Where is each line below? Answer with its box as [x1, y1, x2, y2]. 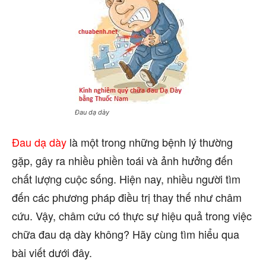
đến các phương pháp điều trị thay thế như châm [12, 189, 242, 205]
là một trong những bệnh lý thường [66, 134, 233, 150]
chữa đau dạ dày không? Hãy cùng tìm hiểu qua [12, 226, 239, 242]
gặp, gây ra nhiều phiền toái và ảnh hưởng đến [12, 153, 233, 168]
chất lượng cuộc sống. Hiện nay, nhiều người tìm [12, 171, 240, 186]
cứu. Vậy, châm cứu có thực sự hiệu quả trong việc [12, 208, 252, 223]
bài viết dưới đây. [12, 245, 92, 260]
